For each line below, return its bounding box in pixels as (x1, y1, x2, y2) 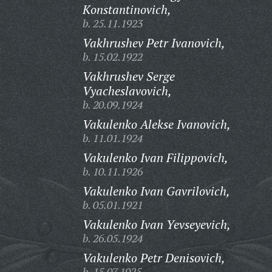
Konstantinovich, (82, 1, 171, 18)
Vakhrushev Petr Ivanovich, (82, 35, 225, 51)
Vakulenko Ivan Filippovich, (82, 149, 228, 166)
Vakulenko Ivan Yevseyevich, (82, 216, 231, 233)
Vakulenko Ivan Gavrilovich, (82, 183, 230, 199)
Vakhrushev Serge (82, 68, 175, 84)
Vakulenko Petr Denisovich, (82, 250, 225, 266)
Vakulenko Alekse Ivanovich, (82, 116, 231, 132)
